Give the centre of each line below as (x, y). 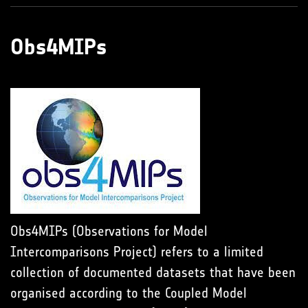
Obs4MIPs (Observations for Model (109, 231)
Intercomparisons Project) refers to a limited (137, 251)
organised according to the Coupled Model (129, 293)
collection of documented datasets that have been (153, 272)
